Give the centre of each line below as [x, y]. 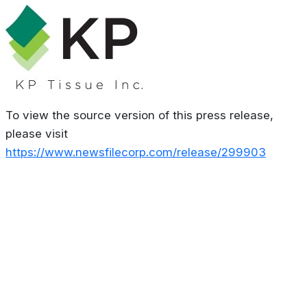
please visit [37, 133]
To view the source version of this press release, [139, 115]
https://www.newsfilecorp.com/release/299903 [136, 152]
